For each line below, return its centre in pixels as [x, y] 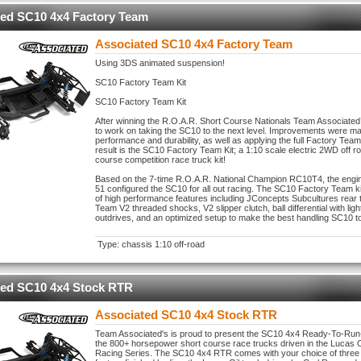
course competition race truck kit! [160, 160]
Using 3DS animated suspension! [160, 63]
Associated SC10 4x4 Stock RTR [186, 315]
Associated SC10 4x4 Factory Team [194, 44]
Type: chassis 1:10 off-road [151, 244]
